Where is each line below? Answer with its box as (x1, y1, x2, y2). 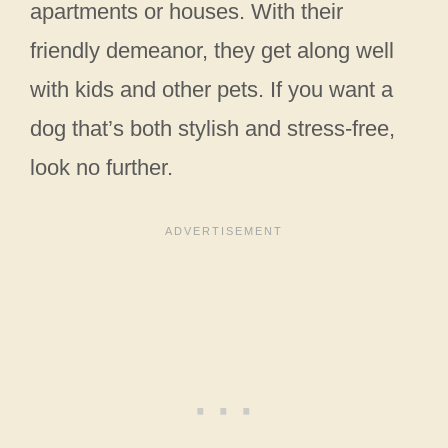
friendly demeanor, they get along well (30, 37, 394, 63)
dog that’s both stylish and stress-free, (30, 115, 395, 141)
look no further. (30, 154, 173, 180)
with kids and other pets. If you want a (30, 76, 393, 102)
